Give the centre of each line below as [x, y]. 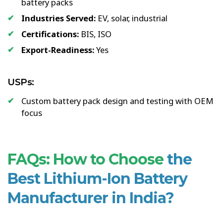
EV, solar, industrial [132, 18]
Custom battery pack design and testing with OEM [117, 101]
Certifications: [50, 34]
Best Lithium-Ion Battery [97, 178]
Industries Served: [58, 18]
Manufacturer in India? [91, 198]
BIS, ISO [95, 34]
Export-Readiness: [58, 50]
